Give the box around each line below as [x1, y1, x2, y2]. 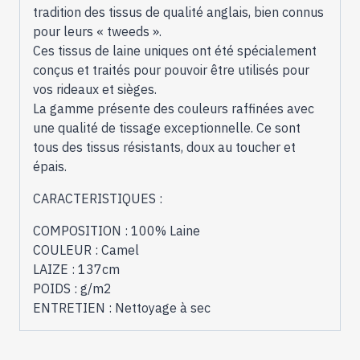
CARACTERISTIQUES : [33, 190, 162, 207]
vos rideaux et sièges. [33, 80, 157, 97]
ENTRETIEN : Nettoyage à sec [33, 299, 211, 316]
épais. [33, 157, 67, 174]
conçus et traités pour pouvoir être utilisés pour [33, 61, 309, 78]
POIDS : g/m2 [33, 280, 112, 297]
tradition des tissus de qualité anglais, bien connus [33, 3, 324, 20]
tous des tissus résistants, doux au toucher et [33, 138, 296, 155]
